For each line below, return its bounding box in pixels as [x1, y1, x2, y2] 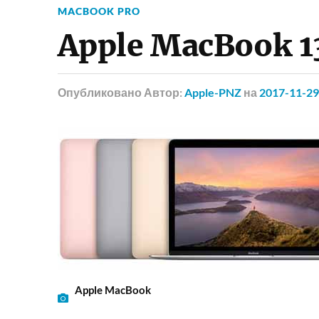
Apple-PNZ [184, 85, 241, 99]
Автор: [143, 85, 184, 99]
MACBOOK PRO [57, 4, 140, 17]
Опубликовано [57, 85, 142, 99]
